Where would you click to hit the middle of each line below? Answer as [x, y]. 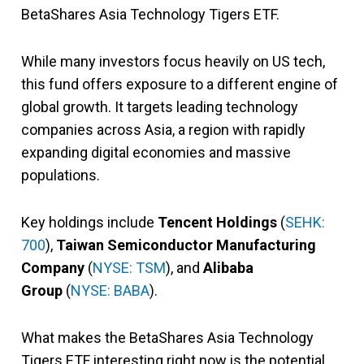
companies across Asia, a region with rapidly [163, 129]
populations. [61, 175]
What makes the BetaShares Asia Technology [167, 337]
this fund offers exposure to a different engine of [180, 84]
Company [53, 267]
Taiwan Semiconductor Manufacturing [186, 245]
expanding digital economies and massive [156, 152]
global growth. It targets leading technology [160, 106]
